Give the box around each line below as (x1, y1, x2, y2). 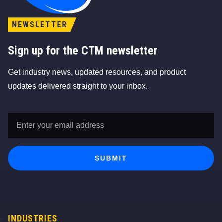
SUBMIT (94, 154, 127, 163)
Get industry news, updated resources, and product (8, 68, 186, 77)
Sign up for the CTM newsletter (8, 44, 158, 58)
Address (7, 126, 40, 135)
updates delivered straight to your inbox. (8, 82, 148, 91)
